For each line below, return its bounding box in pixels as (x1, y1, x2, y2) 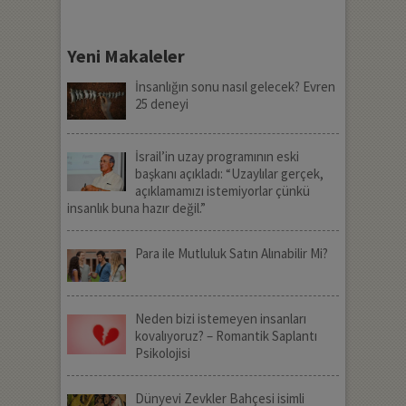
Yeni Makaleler (66, 44, 185, 67)
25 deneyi (134, 95, 188, 112)
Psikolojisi (134, 344, 190, 362)
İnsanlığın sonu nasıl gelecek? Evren (134, 78, 335, 95)
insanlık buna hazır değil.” (66, 198, 206, 217)
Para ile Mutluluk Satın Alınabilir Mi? (134, 244, 328, 262)
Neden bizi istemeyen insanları (134, 310, 306, 328)
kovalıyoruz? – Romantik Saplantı (134, 327, 317, 345)
